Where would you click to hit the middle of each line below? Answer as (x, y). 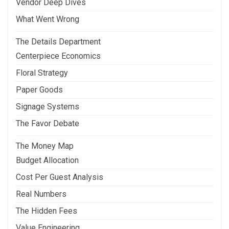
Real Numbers (41, 194)
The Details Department (58, 41)
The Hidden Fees (47, 211)
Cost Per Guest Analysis (60, 177)
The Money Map (45, 146)
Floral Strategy (42, 73)
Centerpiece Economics (58, 56)
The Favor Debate (48, 123)
